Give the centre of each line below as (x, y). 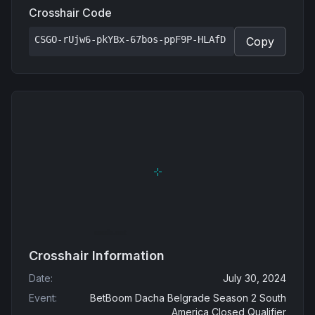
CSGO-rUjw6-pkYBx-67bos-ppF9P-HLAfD (130, 39)
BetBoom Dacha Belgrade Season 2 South (188, 298)
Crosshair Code (70, 13)
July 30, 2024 (255, 278)
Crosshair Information (97, 256)
